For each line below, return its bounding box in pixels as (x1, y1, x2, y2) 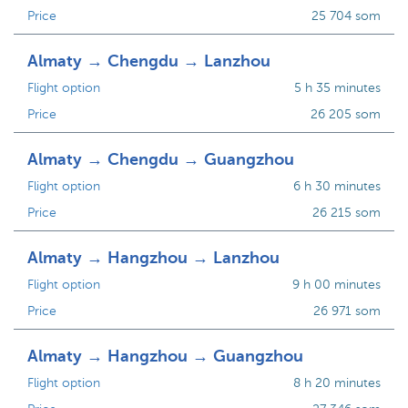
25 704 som (311, 9, 381, 23)
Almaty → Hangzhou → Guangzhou (27, 347, 303, 365)
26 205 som (310, 107, 381, 121)
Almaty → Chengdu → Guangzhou (27, 150, 294, 168)
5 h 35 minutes (293, 81, 381, 95)
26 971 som (312, 304, 381, 318)
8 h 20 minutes (292, 376, 381, 390)
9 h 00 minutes (291, 278, 381, 291)
